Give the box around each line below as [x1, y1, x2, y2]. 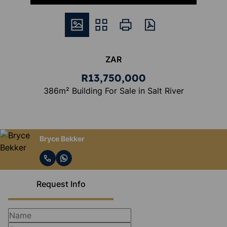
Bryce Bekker [40, 134, 85, 143]
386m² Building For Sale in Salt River [43, 86, 184, 96]
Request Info [36, 179, 86, 189]
